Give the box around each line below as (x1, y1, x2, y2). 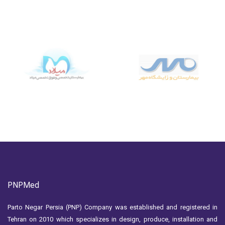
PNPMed (8, 180, 39, 190)
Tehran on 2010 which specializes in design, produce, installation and (8, 215, 217, 223)
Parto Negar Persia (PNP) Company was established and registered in (8, 203, 217, 211)
